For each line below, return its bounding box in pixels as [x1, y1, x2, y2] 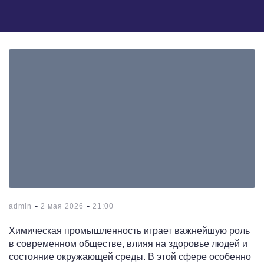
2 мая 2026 [41, 202, 84, 211]
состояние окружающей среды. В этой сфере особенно [9, 252, 251, 262]
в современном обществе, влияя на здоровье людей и [9, 239, 247, 249]
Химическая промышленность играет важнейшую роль [9, 226, 250, 236]
